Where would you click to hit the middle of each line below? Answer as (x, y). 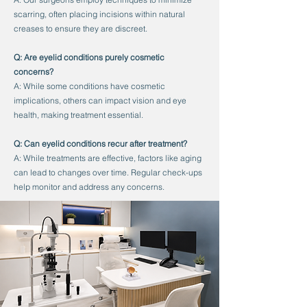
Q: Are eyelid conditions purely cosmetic (89, 57)
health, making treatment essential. (79, 115)
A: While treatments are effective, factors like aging (108, 158)
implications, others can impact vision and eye (100, 100)
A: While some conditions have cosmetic (89, 86)
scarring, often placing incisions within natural (99, 14)
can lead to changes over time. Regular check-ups (108, 172)
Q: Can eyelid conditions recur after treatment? (101, 144)
